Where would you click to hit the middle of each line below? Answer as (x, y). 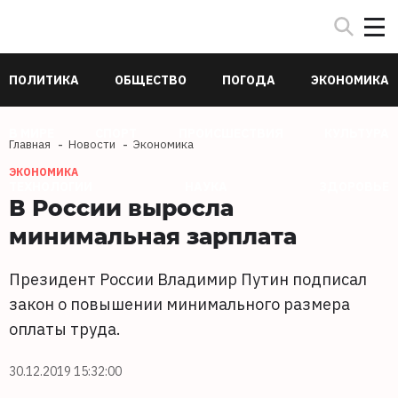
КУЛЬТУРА (356, 133)
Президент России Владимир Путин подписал (188, 279)
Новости (92, 144)
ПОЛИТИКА (44, 80)
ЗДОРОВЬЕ (354, 187)
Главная (30, 144)
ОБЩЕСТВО (151, 80)
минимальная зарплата (153, 235)
